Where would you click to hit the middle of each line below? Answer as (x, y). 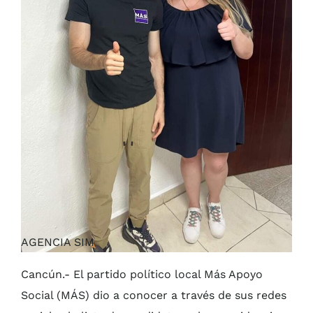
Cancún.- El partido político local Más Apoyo (142, 275)
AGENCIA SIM (58, 242)
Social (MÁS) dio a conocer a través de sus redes (154, 296)
